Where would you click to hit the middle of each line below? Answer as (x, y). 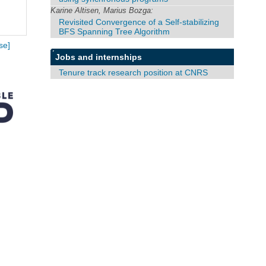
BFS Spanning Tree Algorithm (115, 31)
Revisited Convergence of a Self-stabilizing (139, 22)
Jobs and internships (99, 57)
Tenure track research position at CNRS (134, 72)
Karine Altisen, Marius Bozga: (102, 10)
